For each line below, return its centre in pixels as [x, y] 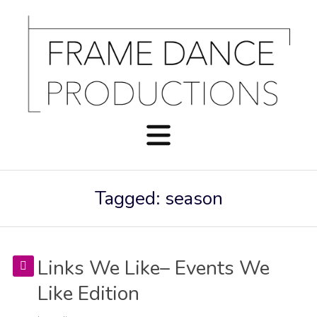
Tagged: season [158, 198]
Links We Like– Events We [153, 268]
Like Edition [88, 294]
